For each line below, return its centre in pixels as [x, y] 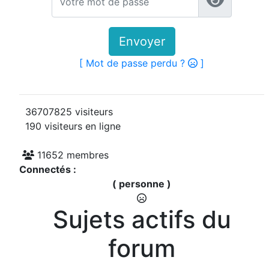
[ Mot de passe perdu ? [134, 63]
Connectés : [48, 170]
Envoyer [142, 42]
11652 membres [71, 155]
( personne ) [142, 184]
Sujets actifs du [142, 220]
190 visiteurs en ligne [70, 126]
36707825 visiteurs [66, 112]
